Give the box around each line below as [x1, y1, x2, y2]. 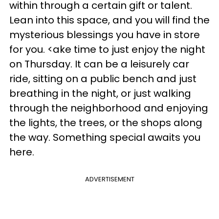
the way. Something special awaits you [9, 130, 200, 144]
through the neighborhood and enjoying [9, 101, 208, 115]
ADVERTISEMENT [85, 174, 134, 184]
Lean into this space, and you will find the [9, 13, 210, 27]
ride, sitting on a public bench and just [9, 71, 197, 86]
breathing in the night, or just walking [9, 86, 191, 100]
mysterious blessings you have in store [9, 27, 200, 42]
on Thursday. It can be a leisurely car [9, 57, 189, 71]
